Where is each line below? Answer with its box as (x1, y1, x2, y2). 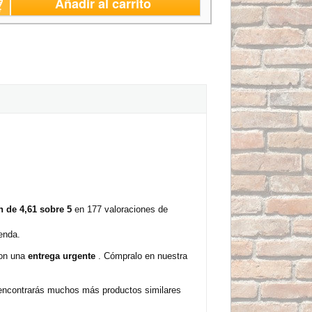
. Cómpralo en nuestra (95, 250, 187, 261)
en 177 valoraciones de (72, 203, 168, 214)
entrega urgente (28, 250, 95, 261)
